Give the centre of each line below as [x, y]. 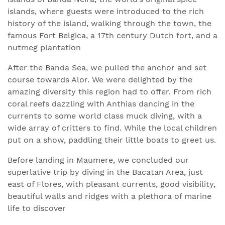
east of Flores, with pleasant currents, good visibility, [111, 184]
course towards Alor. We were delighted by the [100, 80]
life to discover [37, 208]
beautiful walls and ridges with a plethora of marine [109, 196]
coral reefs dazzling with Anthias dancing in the [101, 104]
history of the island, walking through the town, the [109, 23]
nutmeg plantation [44, 47]
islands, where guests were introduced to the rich [106, 11]
